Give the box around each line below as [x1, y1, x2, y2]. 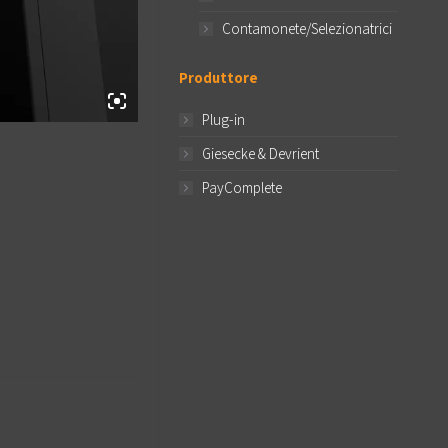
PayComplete [202, 178, 282, 197]
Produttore [179, 68, 258, 87]
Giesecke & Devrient [202, 144, 319, 163]
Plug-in [202, 110, 245, 129]
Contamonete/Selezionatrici [222, 19, 392, 38]
